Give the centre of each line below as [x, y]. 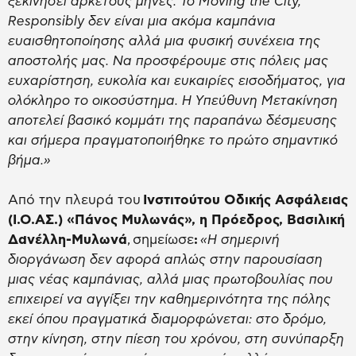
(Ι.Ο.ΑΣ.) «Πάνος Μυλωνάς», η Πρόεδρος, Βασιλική [176, 220]
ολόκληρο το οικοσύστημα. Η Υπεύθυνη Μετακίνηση [173, 101]
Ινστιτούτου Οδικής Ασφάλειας [246, 200]
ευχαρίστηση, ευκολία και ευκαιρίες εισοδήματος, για [177, 81]
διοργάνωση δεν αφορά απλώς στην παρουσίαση [165, 260]
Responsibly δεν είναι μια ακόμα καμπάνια [142, 21]
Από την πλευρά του [75, 200]
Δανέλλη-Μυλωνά [68, 240]
